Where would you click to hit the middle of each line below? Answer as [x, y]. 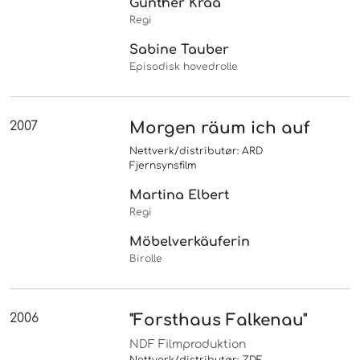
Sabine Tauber [180, 50]
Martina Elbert [180, 196]
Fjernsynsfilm [164, 166]
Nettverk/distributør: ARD [196, 151]
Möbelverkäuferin [190, 242]
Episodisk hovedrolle [184, 67]
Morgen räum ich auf [220, 129]
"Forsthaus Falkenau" [219, 321]
